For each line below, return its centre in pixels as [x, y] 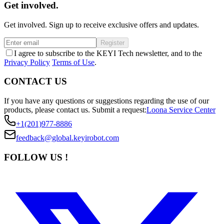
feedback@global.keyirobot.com [67, 138]
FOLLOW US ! [36, 157]
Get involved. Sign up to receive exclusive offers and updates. [101, 24]
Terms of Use [73, 62]
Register [112, 42]
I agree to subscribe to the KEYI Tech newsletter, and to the [108, 53]
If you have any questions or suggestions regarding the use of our [106, 101]
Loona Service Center [181, 110]
